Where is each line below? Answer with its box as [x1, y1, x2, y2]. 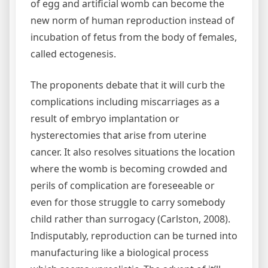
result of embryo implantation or [31, 112, 179, 125]
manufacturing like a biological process [31, 246, 209, 259]
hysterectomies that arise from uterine [31, 129, 206, 142]
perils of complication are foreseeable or [31, 179, 215, 192]
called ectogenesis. [31, 47, 116, 60]
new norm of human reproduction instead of [31, 14, 234, 27]
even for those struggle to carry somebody [31, 196, 225, 209]
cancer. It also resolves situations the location [31, 145, 235, 159]
